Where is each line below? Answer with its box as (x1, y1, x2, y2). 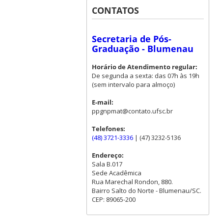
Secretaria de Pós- (91, 33, 171, 45)
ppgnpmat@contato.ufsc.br (91, 107, 173, 116)
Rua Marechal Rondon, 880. (91, 177, 173, 187)
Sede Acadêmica (91, 168, 141, 178)
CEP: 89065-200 (91, 195, 136, 204)
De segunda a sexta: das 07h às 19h (91, 71, 199, 81)
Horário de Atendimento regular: (91, 62, 197, 72)
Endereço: (91, 151, 124, 160)
